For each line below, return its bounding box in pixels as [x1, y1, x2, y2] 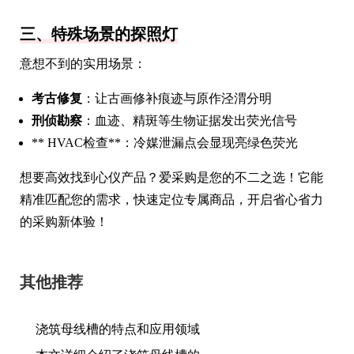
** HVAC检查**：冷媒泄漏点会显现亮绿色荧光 [32, 135, 298, 149]
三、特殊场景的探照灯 [20, 24, 178, 43]
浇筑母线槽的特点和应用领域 [36, 322, 200, 336]
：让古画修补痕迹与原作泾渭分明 [82, 91, 272, 105]
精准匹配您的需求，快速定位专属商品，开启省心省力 [20, 192, 323, 206]
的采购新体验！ [20, 214, 108, 228]
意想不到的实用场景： [20, 56, 146, 70]
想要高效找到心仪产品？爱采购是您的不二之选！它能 [20, 170, 323, 184]
